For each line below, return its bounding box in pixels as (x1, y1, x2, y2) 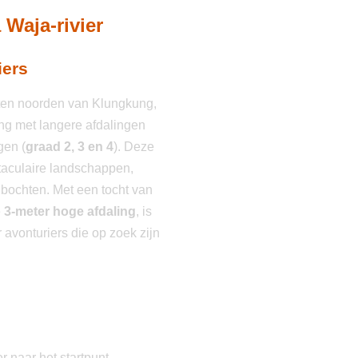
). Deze (113, 140, 154, 154)
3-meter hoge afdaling (4, 205, 136, 219)
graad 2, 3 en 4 (26, 140, 113, 154)
